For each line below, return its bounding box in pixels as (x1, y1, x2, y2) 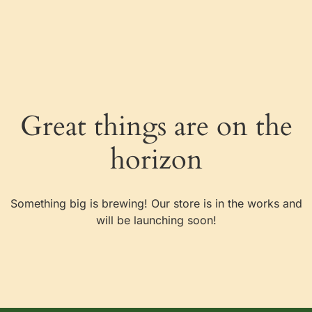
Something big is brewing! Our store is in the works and (10, 196, 302, 210)
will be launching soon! (95, 213, 217, 227)
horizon (109, 141, 203, 179)
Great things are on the (19, 107, 292, 146)
